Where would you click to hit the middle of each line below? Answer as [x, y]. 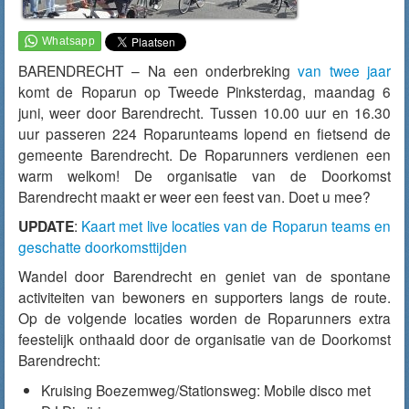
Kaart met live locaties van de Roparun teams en [236, 225]
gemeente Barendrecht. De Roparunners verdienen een [204, 154]
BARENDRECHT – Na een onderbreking [158, 70]
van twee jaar [345, 70]
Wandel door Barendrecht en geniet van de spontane [204, 276]
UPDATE [46, 226]
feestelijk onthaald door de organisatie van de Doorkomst [204, 339]
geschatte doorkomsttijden [103, 246]
